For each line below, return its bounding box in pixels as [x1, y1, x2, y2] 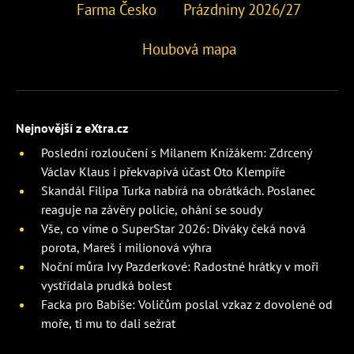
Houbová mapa [141, 39, 236, 58]
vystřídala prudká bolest [41, 277, 171, 293]
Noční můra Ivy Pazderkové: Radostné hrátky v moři [41, 258, 318, 274]
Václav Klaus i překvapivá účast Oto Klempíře [41, 163, 285, 179]
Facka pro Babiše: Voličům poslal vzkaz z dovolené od [41, 296, 333, 312]
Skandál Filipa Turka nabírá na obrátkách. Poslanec [41, 182, 315, 198]
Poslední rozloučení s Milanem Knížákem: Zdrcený [41, 144, 312, 160]
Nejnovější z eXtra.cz [16, 119, 128, 136]
